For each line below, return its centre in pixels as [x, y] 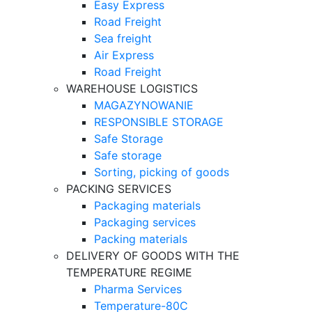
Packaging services [145, 222]
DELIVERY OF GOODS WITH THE [153, 256]
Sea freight [123, 38]
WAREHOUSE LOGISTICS [132, 88]
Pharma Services [138, 289]
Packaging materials [147, 205]
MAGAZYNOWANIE [144, 105]
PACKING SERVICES [119, 189]
